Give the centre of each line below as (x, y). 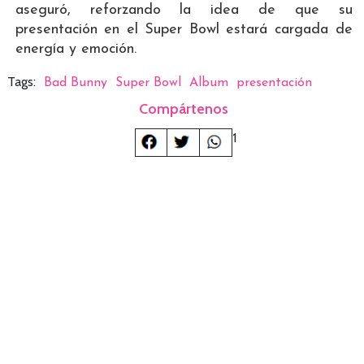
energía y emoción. (76, 50)
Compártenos (184, 109)
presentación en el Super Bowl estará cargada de (184, 30)
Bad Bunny (75, 83)
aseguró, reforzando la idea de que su (184, 11)
